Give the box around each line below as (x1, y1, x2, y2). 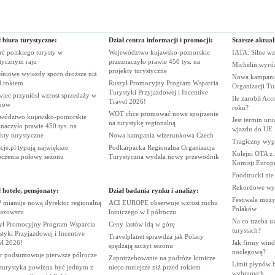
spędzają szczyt (108, 242, 153, 249)
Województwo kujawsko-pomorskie (108, 48, 210, 56)
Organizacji (231, 82, 266, 90)
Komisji (231, 159, 256, 166)
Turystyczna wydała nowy (108, 153, 185, 160)
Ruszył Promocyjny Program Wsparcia (108, 79, 219, 87)
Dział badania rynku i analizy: (108, 187, 199, 194)
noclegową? (231, 248, 266, 255)
